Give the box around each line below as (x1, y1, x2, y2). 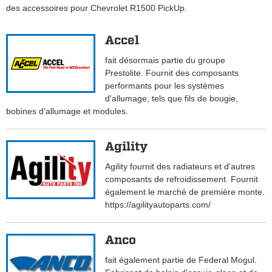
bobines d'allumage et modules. (6, 106, 128, 117)
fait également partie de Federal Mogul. (105, 255, 257, 265)
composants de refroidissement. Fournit (105, 174, 259, 185)
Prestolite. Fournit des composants (105, 68, 239, 78)
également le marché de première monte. (105, 187, 265, 197)
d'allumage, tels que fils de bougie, (105, 93, 239, 104)
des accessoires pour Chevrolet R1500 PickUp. (6, 3, 187, 13)
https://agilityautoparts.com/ (105, 200, 211, 210)
